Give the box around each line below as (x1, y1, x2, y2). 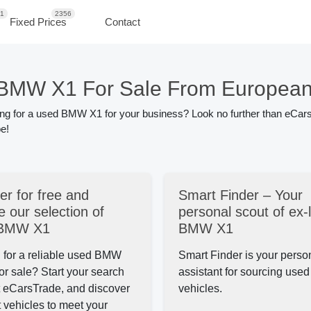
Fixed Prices (10, 15, 67, 28)
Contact (105, 15, 140, 28)
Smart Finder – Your (178, 187, 303, 203)
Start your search (38, 266, 124, 278)
